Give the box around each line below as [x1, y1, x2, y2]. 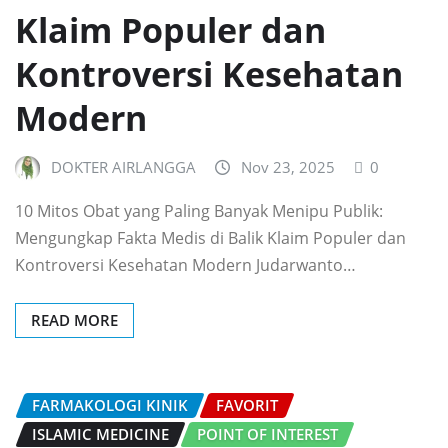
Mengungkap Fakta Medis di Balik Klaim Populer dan [15, 226, 406, 249]
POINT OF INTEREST [197, 423, 338, 444]
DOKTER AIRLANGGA [51, 157, 196, 178]
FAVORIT [216, 394, 278, 415]
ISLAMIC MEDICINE [32, 423, 169, 444]
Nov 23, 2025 [241, 157, 335, 178]
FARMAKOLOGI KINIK [32, 394, 188, 415]
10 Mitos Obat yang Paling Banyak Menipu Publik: [15, 199, 383, 222]
